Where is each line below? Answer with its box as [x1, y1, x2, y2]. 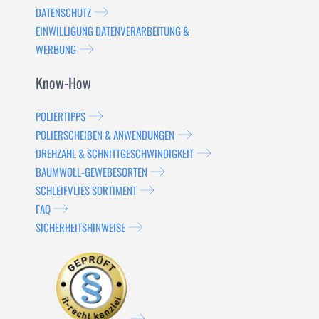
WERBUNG [36, 41, 76, 57]
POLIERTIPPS [36, 108, 85, 124]
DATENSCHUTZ [36, 4, 91, 20]
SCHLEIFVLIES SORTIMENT [36, 182, 137, 198]
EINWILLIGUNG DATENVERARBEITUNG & [36, 23, 189, 38]
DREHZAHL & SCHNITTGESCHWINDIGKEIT [36, 145, 194, 161]
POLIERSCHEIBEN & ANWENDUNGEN [36, 127, 174, 142]
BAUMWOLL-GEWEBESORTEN [36, 164, 147, 179]
